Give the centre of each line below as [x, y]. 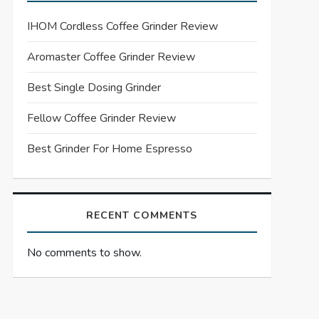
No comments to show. [84, 252]
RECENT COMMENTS [142, 215]
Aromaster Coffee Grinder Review [111, 57]
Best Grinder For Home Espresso [109, 149]
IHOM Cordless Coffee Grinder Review [122, 26]
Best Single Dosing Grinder [94, 88]
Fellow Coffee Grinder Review [101, 118]
